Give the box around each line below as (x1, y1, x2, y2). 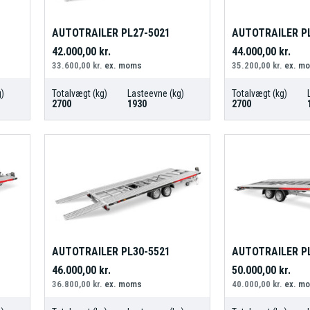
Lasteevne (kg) (127, 88, 184, 100)
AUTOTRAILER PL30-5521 (51, 244, 170, 258)
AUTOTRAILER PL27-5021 (51, 26, 170, 40)
